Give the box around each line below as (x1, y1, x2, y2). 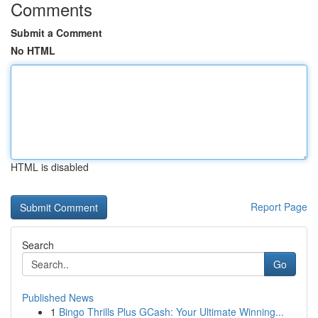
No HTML (11, 43, 55, 57)
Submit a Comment (11, 26, 102, 40)
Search (22, 238, 54, 252)
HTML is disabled (11, 160, 89, 174)
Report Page (251, 199, 307, 214)
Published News (22, 290, 94, 305)
